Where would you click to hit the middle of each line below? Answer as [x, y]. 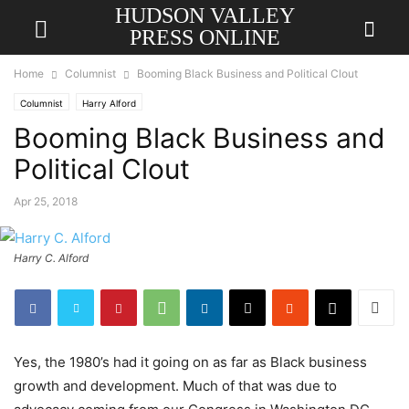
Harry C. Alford [51, 258]
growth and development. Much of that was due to [175, 386]
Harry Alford [109, 103]
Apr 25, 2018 [46, 201]
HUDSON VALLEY [204, 16]
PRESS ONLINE [204, 37]
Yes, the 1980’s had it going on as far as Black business [190, 362]
